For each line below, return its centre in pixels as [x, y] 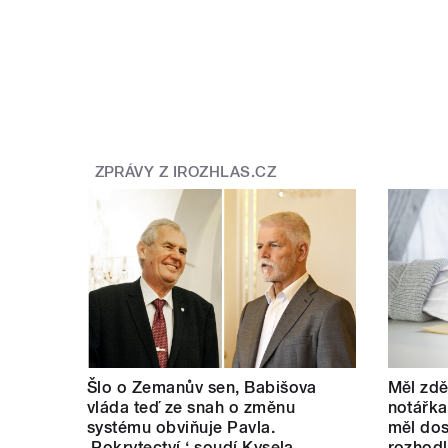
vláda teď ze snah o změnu [191, 408]
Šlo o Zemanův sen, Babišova [202, 388]
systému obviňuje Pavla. [181, 428]
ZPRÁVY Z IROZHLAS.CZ [185, 171]
